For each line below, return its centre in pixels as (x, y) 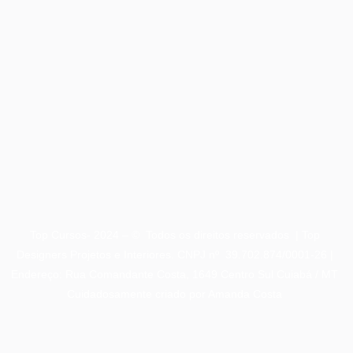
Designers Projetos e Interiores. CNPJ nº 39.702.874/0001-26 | (175, 254)
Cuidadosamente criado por (137, 294)
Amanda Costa (245, 294)
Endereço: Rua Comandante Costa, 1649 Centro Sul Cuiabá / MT (175, 274)
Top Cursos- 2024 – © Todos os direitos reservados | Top (175, 234)
